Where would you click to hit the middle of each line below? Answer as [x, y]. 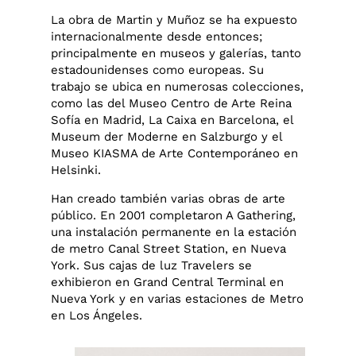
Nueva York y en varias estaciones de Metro [178, 298]
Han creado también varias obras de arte [168, 198]
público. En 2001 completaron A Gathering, [174, 215]
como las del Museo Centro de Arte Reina [172, 104]
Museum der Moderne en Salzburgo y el [167, 137]
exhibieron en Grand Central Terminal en [168, 282]
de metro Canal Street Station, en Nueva [169, 248]
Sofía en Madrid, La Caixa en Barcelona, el [172, 120]
